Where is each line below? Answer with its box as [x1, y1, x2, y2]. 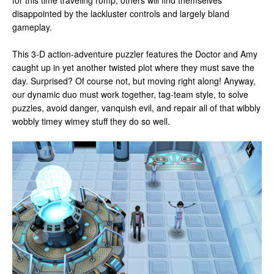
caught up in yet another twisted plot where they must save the [12, 61, 254, 73]
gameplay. [12, 21, 52, 33]
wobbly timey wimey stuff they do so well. [12, 115, 170, 127]
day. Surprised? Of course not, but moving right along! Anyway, [12, 75, 256, 87]
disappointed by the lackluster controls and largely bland [12, 7, 229, 20]
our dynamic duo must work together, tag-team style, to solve [12, 88, 248, 100]
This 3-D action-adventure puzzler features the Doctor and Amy [12, 48, 257, 60]
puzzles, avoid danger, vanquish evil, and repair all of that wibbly [12, 102, 261, 114]
